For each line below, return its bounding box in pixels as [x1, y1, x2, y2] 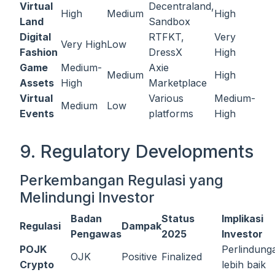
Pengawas [71, 228, 122, 241]
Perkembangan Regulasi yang [20, 171, 223, 190]
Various [149, 92, 184, 105]
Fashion [20, 46, 58, 59]
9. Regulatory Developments [20, 141, 254, 163]
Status [161, 212, 195, 225]
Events [20, 107, 54, 120]
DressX [149, 46, 182, 59]
